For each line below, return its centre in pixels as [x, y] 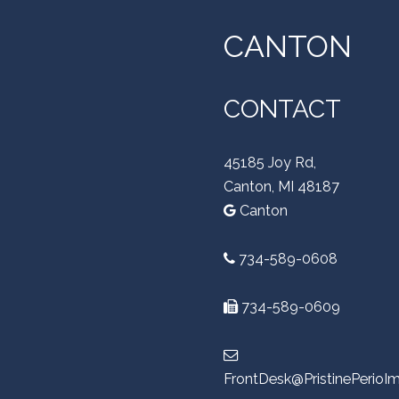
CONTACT [282, 109]
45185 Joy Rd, [270, 163]
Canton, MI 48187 [281, 187]
